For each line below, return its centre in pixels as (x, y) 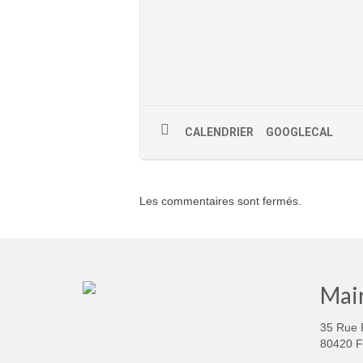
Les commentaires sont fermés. (220, 201)
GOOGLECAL (299, 132)
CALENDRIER (219, 132)
